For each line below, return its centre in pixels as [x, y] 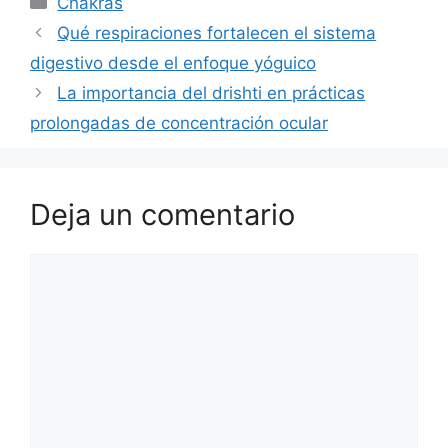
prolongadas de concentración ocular [179, 122]
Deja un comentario [162, 214]
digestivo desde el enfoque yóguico [173, 62]
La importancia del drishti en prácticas [211, 92]
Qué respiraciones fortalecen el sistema [217, 32]
